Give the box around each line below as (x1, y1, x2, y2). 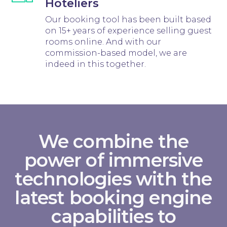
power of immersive (24, 148, 203, 171)
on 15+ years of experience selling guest (45, 25, 212, 35)
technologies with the (15, 167, 212, 190)
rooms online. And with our (45, 36, 161, 47)
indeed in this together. (45, 59, 146, 69)
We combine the (38, 130, 189, 153)
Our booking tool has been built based (45, 14, 211, 24)
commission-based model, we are (45, 48, 187, 58)
